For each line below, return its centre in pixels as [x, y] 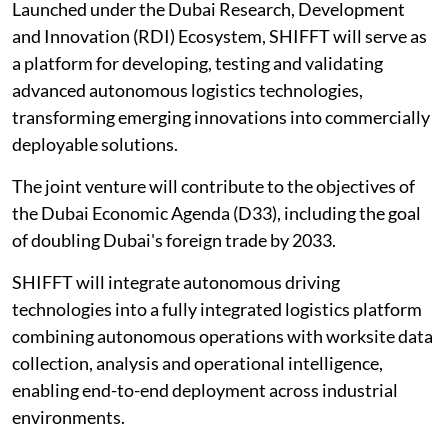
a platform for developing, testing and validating [197, 63]
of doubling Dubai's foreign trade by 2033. [174, 240]
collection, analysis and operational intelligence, [197, 363]
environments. [68, 417]
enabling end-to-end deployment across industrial [205, 390]
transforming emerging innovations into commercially [221, 117]
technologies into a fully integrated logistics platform [217, 309]
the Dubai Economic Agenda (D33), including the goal [216, 213]
